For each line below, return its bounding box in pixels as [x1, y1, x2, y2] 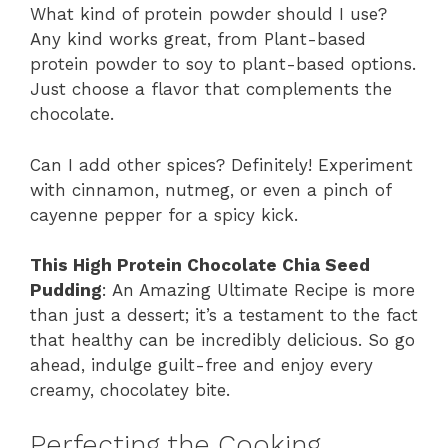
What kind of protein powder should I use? [30, 4, 387, 25]
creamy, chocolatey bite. [30, 380, 230, 401]
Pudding [30, 280, 102, 301]
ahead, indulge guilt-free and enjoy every [30, 355, 373, 376]
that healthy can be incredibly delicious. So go [30, 330, 415, 351]
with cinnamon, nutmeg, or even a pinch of [30, 179, 391, 200]
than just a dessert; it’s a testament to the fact [30, 305, 418, 326]
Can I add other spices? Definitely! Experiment [30, 154, 413, 175]
